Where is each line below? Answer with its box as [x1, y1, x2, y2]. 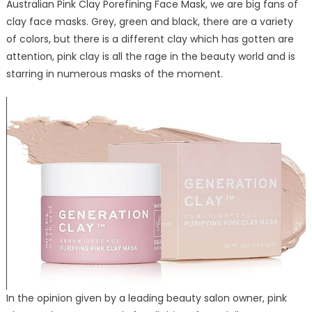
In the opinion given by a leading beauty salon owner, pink [6, 290, 287, 305]
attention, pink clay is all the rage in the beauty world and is [6, 49, 295, 64]
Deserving [226, 47, 272, 61]
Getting [226, 127, 259, 141]
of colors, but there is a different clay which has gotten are [6, 32, 294, 47]
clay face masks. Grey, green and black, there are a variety [6, 15, 293, 29]
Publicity [226, 79, 263, 93]
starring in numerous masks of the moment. [6, 67, 223, 81]
